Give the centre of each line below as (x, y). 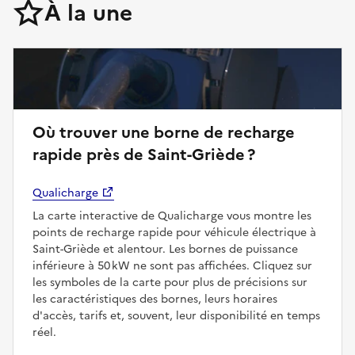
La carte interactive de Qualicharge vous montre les (172, 216)
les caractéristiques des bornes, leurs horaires (155, 299)
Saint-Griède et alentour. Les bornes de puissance (165, 249)
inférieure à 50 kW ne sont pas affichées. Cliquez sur (172, 265)
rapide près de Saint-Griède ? (144, 154)
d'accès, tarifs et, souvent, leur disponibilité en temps (176, 315)
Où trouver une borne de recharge (164, 132)
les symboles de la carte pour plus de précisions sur (170, 282)
